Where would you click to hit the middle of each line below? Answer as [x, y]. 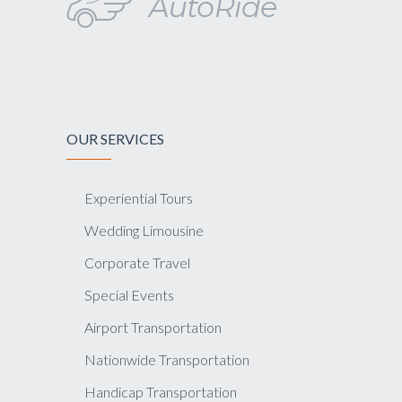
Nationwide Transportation [167, 359]
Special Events [129, 295]
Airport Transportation [153, 327]
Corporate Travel [137, 262]
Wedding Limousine [144, 230]
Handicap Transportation [161, 392]
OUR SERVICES [115, 139]
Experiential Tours [139, 198]
